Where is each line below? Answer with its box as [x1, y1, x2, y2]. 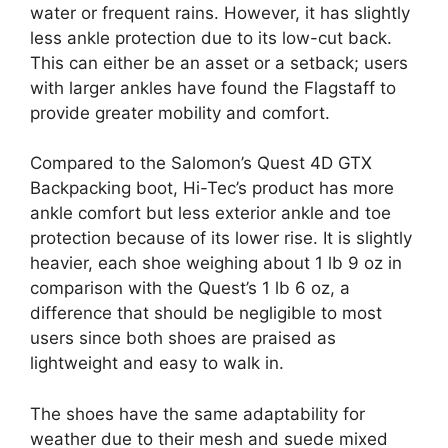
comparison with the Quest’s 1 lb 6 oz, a [30, 278, 350, 299]
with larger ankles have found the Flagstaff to [30, 77, 396, 98]
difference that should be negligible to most [30, 303, 382, 324]
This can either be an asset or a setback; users [30, 52, 408, 73]
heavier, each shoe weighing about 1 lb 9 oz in [30, 253, 402, 274]
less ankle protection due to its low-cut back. [30, 27, 392, 48]
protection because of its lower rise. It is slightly [30, 228, 412, 249]
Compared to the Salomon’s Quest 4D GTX [30, 153, 372, 174]
